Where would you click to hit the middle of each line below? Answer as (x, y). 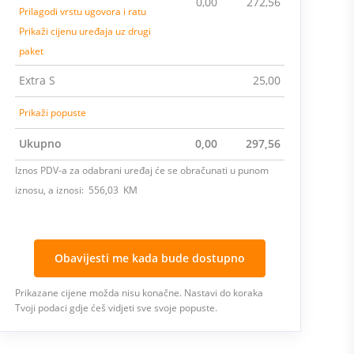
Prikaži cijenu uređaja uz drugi (85, 31)
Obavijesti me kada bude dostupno (149, 258)
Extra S (37, 80)
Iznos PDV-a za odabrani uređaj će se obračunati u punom (141, 170)
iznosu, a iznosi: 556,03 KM (76, 190)
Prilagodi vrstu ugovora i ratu (82, 11)
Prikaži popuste (52, 113)
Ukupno (40, 143)
